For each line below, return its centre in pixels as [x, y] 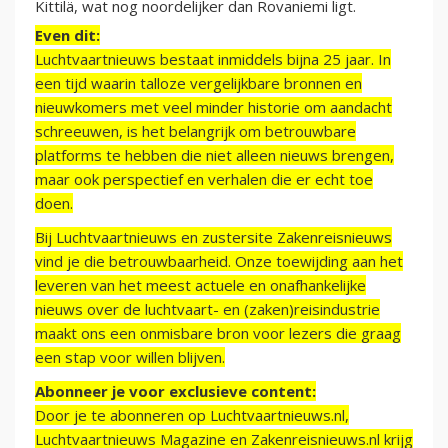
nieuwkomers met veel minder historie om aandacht [213, 107]
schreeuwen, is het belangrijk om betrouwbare [195, 131]
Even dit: [67, 35]
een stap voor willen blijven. [130, 357]
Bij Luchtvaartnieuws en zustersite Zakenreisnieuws [213, 237]
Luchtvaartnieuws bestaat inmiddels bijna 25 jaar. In [213, 59]
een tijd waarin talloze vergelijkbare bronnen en [198, 83]
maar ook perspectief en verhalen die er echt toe [204, 179]
